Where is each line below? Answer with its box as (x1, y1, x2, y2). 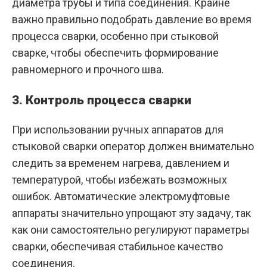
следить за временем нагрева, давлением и (12, 157, 229, 170)
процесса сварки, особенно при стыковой (12, 30, 219, 43)
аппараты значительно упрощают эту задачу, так (12, 207, 251, 220)
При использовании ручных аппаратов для (12, 123, 223, 136)
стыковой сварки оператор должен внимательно (12, 140, 254, 153)
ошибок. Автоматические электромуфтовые (12, 190, 230, 203)
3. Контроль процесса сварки (12, 93, 191, 108)
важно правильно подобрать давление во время (12, 13, 252, 26)
